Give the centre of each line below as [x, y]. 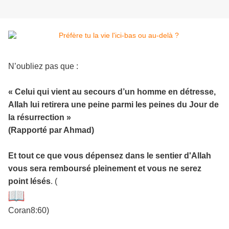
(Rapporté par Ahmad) [51, 130]
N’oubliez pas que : [43, 66]
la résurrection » [40, 118]
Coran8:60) [29, 211]
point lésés [29, 181]
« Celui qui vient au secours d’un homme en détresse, [112, 92]
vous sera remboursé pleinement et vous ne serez [105, 169]
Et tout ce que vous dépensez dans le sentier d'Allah [110, 156]
